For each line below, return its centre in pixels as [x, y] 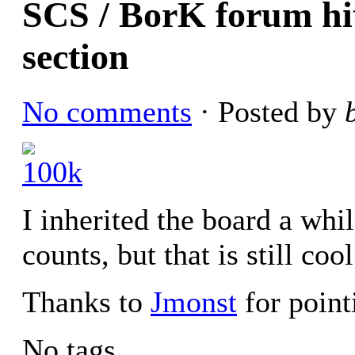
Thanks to [86, 302]
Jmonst [194, 302]
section [76, 56]
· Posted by [268, 111]
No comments [107, 111]
